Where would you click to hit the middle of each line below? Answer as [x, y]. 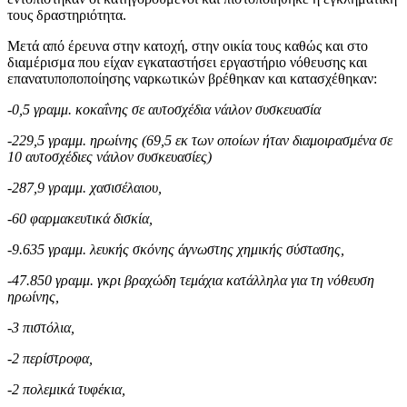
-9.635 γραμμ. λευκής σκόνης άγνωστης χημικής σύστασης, [176, 249]
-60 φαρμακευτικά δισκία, [80, 218]
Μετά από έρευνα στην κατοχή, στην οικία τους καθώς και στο [188, 45]
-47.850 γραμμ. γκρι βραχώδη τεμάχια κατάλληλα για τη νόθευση [191, 280]
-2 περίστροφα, [50, 358]
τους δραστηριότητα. [67, 15]
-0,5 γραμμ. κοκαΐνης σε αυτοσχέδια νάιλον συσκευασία [164, 109]
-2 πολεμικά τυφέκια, [66, 389]
